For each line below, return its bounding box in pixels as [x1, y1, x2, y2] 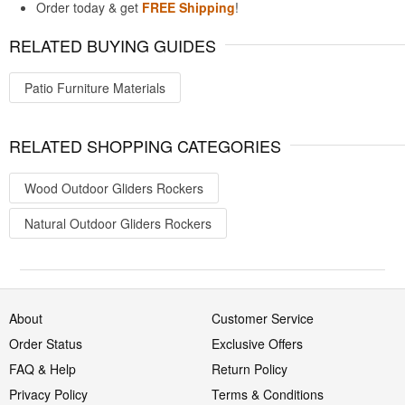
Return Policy [212, 360, 287, 378]
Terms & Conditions [212, 385, 324, 403]
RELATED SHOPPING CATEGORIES [9, 134, 281, 157]
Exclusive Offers [212, 334, 303, 353]
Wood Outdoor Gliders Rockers [24, 179, 203, 197]
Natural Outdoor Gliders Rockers [24, 214, 212, 232]
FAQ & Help [9, 360, 76, 378]
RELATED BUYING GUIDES [9, 33, 216, 57]
